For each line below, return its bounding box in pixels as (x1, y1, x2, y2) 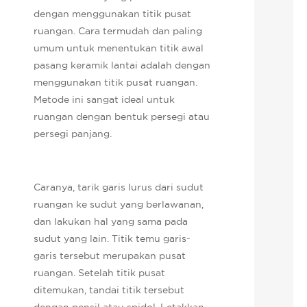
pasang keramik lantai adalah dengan (34, 58, 211, 71)
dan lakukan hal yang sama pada (34, 214, 188, 228)
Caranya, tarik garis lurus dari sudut (34, 180, 204, 193)
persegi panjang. (34, 127, 115, 140)
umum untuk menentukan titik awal (34, 41, 204, 54)
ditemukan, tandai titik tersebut (34, 283, 185, 296)
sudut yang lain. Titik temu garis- (34, 232, 191, 245)
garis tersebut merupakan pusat (34, 249, 186, 262)
